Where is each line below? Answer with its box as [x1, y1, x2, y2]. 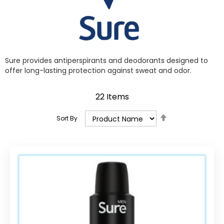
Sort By [56, 114, 77, 123]
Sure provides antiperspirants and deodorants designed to [5, 55, 208, 65]
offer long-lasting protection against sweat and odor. [5, 65, 191, 75]
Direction [167, 128, 198, 139]
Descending [167, 118, 208, 129]
